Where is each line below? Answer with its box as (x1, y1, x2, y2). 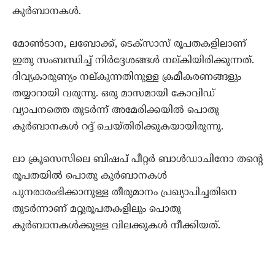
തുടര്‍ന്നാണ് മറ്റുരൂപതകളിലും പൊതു (12, 203, 181, 216)
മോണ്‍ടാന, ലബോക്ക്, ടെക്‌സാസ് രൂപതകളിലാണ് (12, 38, 246, 51)
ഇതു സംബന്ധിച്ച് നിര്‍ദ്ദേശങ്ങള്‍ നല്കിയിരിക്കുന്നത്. (12, 55, 254, 68)
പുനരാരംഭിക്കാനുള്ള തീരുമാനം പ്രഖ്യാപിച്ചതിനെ (12, 187, 237, 199)
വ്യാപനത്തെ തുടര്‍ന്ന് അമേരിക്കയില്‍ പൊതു (12, 104, 219, 117)
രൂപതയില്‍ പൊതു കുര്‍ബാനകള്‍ (12, 170, 167, 183)
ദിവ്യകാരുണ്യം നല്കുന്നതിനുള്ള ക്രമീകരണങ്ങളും (12, 71, 241, 84)
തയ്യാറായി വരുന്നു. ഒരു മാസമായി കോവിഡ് (12, 88, 215, 101)
